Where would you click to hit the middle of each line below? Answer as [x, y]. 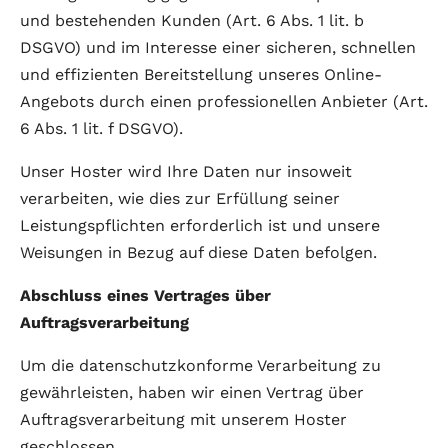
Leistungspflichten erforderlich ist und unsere [200, 225]
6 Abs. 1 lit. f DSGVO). [101, 128]
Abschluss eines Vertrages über [145, 295]
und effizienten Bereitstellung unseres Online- [201, 74]
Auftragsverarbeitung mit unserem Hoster [183, 419]
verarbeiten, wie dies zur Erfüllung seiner [180, 198]
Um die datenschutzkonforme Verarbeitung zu [200, 365]
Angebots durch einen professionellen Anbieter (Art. [224, 101]
